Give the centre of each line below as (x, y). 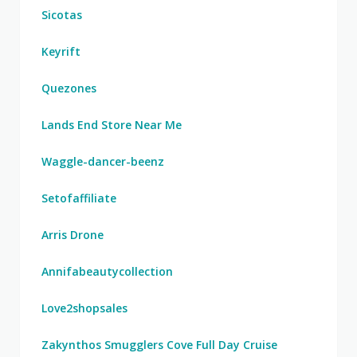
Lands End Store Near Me (112, 125)
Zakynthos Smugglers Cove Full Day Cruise (159, 345)
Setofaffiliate (79, 198)
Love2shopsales (84, 308)
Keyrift (61, 51)
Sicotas (62, 15)
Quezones (69, 88)
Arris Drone (73, 235)
